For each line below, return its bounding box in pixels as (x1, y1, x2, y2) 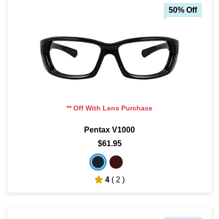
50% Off (169, 6, 197, 15)
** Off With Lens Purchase (66, 104, 153, 112)
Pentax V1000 (84, 126, 135, 134)
